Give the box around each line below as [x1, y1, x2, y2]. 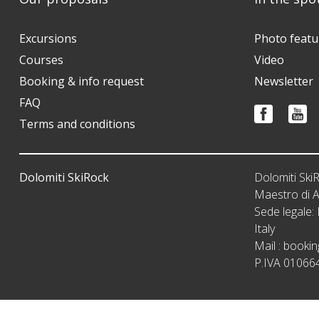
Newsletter [254, 73, 313, 90]
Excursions [19, 31, 77, 47]
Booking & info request [19, 73, 144, 90]
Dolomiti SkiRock [19, 169, 109, 186]
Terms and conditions [19, 116, 135, 132]
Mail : [254, 238, 283, 254]
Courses [19, 52, 63, 68]
